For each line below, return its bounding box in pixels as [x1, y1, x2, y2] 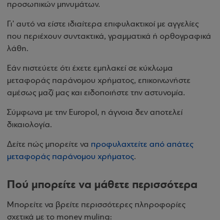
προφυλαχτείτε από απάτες [91, 140, 193, 149]
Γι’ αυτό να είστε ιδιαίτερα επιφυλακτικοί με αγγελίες [7, 20, 199, 29]
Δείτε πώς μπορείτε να [7, 140, 91, 149]
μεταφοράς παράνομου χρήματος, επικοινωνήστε [7, 76, 191, 85]
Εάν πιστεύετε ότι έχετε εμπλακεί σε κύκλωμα [7, 64, 173, 73]
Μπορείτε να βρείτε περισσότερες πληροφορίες [7, 200, 186, 210]
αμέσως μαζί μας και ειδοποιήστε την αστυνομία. [7, 88, 187, 98]
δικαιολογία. [7, 120, 52, 130]
